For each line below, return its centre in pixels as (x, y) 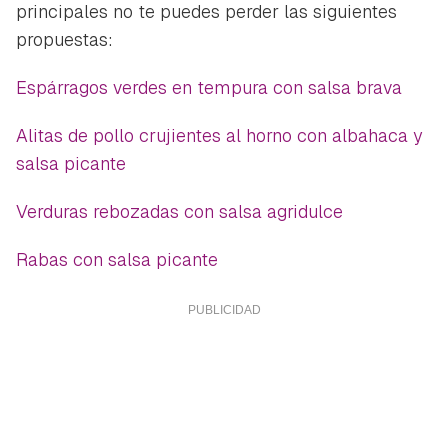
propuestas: (64, 39)
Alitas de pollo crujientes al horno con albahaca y (219, 135)
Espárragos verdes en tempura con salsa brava (209, 87)
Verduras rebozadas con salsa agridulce (179, 211)
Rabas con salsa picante (117, 259)
